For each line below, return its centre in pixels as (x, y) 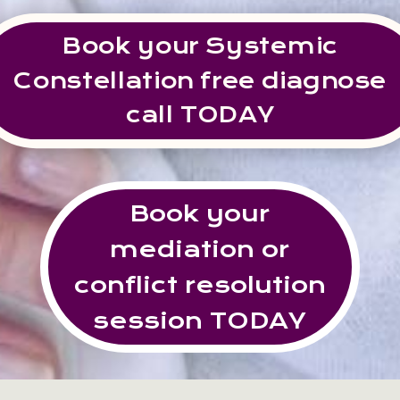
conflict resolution (200, 284)
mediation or (200, 249)
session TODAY (200, 320)
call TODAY (200, 115)
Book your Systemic (200, 46)
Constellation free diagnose (200, 80)
